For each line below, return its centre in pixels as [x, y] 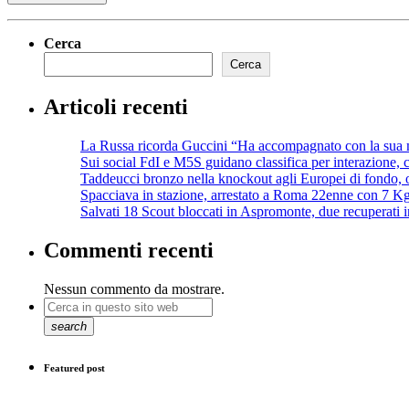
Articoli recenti [116, 107]
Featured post [74, 367]
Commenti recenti [129, 250]
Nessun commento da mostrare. [134, 288]
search [69, 326]
